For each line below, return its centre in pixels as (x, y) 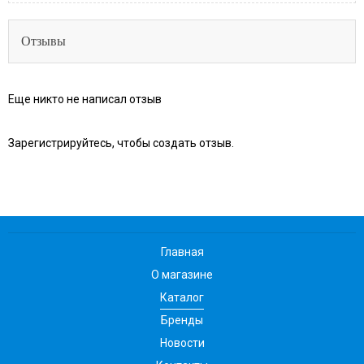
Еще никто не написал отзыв (85, 100)
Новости (182, 343)
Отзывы (43, 41)
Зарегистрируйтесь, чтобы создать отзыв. (121, 143)
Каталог (182, 298)
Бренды (182, 321)
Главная (182, 252)
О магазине (182, 275)
